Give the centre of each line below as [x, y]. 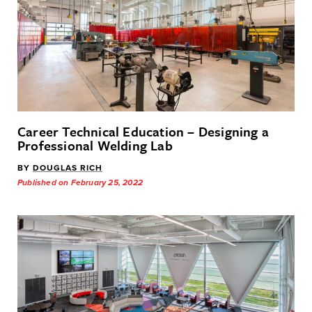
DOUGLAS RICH [68, 168]
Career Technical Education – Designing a [143, 132]
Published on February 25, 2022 [80, 183]
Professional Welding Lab [95, 146]
